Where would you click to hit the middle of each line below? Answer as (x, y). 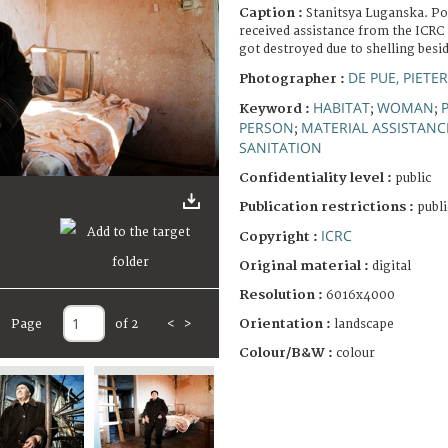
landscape (364, 324)
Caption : (272, 12)
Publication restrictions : (328, 206)
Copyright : (280, 236)
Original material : (305, 265)
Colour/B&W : (287, 352)
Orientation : (286, 323)
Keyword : (276, 108)
